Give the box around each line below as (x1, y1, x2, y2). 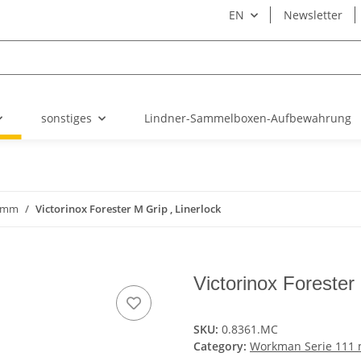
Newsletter (284, 7, 342, 23)
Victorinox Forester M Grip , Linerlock (35, 201, 221, 217)
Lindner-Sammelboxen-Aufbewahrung (143, 110, 351, 127)
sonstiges (40, 110, 92, 127)
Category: (193, 338, 250, 354)
